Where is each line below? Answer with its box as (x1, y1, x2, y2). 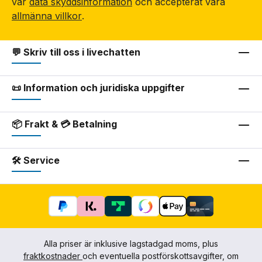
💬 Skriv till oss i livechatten (12, 46, 140, 58)
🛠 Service (12, 154, 60, 166)
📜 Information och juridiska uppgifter (12, 82, 185, 94)
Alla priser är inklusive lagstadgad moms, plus (44, 239, 218, 249)
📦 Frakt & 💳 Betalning (12, 118, 117, 130)
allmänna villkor (12, 9, 82, 22)
